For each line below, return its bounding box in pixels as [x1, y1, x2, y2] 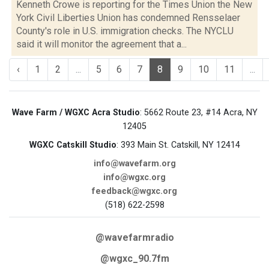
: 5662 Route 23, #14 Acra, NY [139, 107, 258, 118]
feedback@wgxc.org [92, 186, 177, 196]
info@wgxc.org [103, 172, 166, 183]
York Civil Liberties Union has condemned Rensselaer [16, 12, 240, 23]
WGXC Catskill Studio [29, 140, 116, 150]
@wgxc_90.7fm [100, 253, 169, 264]
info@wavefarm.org [93, 159, 176, 169]
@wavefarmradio [95, 232, 174, 243]
